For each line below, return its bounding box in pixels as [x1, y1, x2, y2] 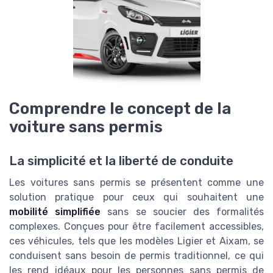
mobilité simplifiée [9, 206, 101, 218]
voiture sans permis [9, 118, 163, 136]
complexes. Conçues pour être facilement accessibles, [9, 221, 264, 233]
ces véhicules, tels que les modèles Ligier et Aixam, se [9, 235, 264, 247]
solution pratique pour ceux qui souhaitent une [9, 191, 264, 204]
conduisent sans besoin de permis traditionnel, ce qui [9, 250, 264, 262]
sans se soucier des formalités [101, 206, 264, 218]
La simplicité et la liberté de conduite [9, 154, 233, 169]
